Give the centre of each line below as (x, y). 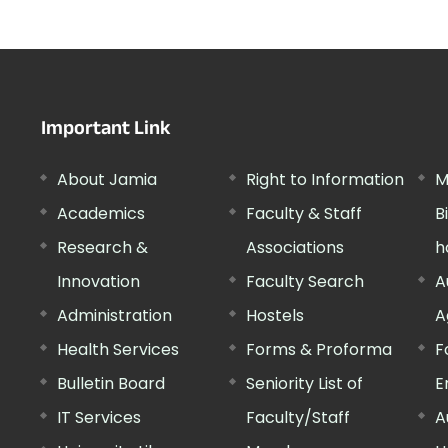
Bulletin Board (111, 383)
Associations (294, 247)
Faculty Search (304, 281)
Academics (101, 213)
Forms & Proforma (318, 349)
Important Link (106, 130)
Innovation (99, 281)
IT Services (99, 417)
